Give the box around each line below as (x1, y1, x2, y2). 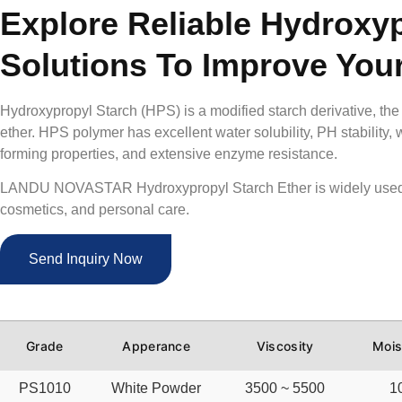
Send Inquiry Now (29, 250, 143, 267)
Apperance (122, 338, 191, 354)
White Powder (111, 380, 202, 396)
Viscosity (256, 338, 314, 354)
